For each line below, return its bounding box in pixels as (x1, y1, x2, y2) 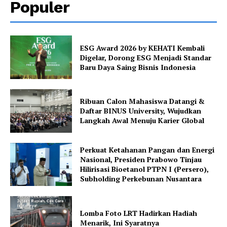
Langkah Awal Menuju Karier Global (80, 116, 205, 126)
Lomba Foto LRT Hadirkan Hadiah (80, 208, 198, 218)
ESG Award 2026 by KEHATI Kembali (80, 43, 205, 53)
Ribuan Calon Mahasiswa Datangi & (80, 96, 205, 106)
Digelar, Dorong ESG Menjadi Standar (80, 52, 212, 62)
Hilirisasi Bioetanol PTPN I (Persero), (80, 164, 209, 174)
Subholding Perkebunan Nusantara (80, 174, 202, 184)
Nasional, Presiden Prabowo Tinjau (80, 155, 202, 165)
